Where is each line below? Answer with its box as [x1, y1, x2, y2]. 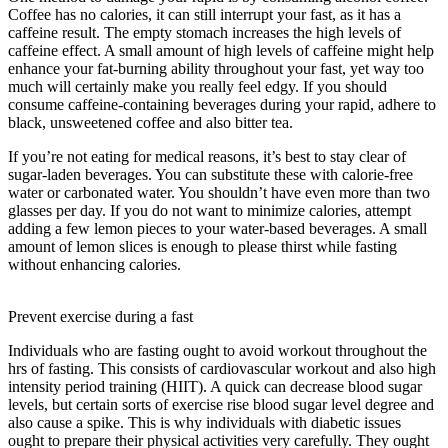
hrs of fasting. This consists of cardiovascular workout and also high [8, 359, 436, 377]
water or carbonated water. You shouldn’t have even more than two [8, 183, 430, 201]
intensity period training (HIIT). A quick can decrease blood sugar [8, 377, 422, 395]
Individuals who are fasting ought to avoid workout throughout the [8, 341, 427, 359]
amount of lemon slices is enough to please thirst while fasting [8, 237, 397, 255]
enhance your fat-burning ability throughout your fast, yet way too [8, 59, 424, 77]
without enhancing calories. [8, 255, 189, 273]
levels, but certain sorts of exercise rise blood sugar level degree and [8, 395, 434, 413]
